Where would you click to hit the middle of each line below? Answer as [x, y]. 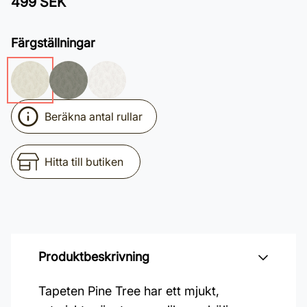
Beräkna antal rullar [94, 116]
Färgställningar [53, 43]
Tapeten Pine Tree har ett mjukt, [129, 291]
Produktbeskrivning [94, 257]
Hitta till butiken [84, 162]
